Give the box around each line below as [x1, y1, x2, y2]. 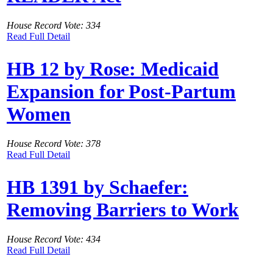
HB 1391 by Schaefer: [7, 175, 188, 198]
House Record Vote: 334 [7, 20, 101, 31]
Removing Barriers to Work [7, 198, 239, 221]
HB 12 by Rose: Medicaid [7, 57, 219, 80]
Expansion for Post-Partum [7, 80, 236, 102]
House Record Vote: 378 [7, 138, 101, 149]
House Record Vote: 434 [7, 234, 101, 245]
